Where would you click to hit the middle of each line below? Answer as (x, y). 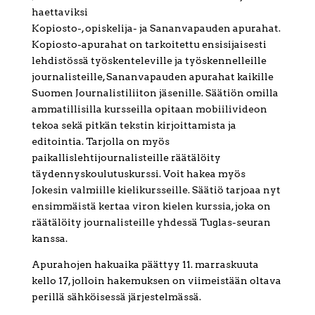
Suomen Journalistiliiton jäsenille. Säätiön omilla (155, 93)
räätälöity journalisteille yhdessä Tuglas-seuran (151, 223)
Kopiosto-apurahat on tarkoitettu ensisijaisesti (149, 45)
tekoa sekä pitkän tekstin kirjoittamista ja (134, 126)
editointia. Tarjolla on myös (100, 142)
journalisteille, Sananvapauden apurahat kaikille (152, 77)
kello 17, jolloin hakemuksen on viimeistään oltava (156, 281)
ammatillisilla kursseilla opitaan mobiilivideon (149, 109)
